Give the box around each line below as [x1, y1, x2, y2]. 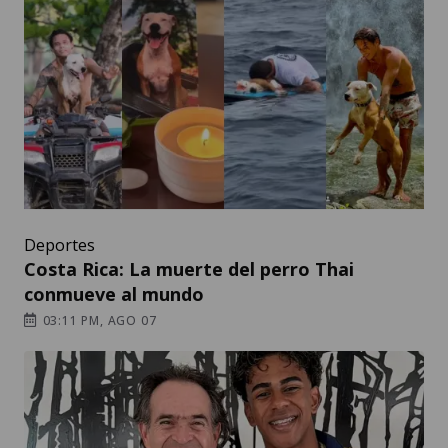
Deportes [24, 234, 95, 257]
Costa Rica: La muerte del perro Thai [24, 257, 354, 282]
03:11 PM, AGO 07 [38, 312, 157, 330]
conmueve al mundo [24, 282, 204, 307]
